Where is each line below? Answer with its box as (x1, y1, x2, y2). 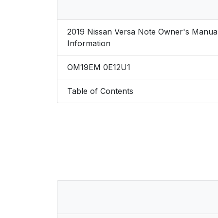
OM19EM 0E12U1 (67, 62, 130, 72)
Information (67, 38, 110, 48)
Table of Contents (67, 86, 133, 96)
